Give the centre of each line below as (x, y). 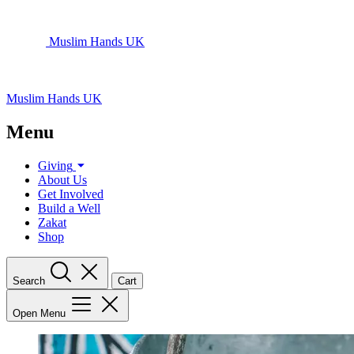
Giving (55, 165)
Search (29, 281)
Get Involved (71, 194)
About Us (62, 179)
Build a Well (69, 208)
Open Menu (39, 313)
